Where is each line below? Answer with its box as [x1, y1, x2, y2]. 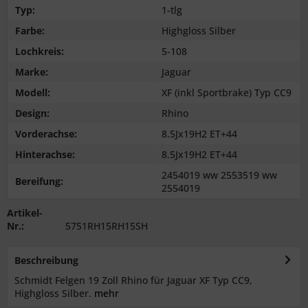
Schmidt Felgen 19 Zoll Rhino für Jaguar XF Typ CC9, [14, 273, 252, 287]
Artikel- [7, 206, 43, 219]
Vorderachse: [15, 126, 77, 140]
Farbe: [15, 23, 45, 37]
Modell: [15, 85, 50, 99]
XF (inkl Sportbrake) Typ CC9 [162, 85, 291, 99]
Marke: [15, 65, 48, 78]
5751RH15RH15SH [65, 219, 148, 232]
